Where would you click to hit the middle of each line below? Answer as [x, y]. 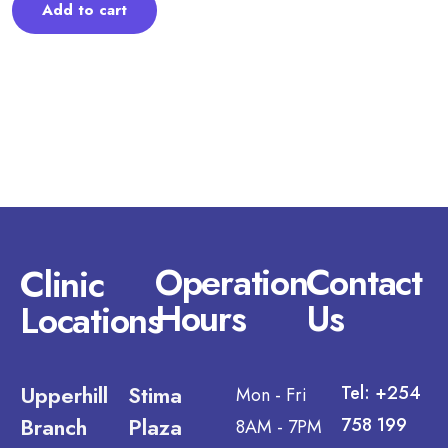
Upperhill [64, 395]
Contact [363, 283]
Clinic [62, 285]
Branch [53, 427]
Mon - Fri [271, 395]
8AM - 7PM [278, 427]
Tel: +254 [381, 393]
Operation [231, 283]
